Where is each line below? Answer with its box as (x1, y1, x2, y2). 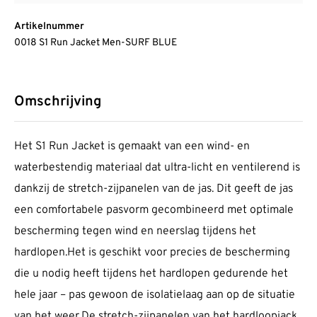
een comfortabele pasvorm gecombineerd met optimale (14, 203, 294, 218)
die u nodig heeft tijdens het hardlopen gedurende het (14, 267, 288, 282)
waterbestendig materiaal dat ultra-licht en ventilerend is (14, 161, 300, 175)
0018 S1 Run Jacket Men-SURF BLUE (14, 37, 177, 50)
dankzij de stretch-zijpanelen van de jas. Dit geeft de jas (14, 182, 293, 197)
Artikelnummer (14, 21, 84, 33)
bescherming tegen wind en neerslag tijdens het (14, 224, 256, 239)
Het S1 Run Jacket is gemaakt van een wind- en (14, 139, 250, 154)
